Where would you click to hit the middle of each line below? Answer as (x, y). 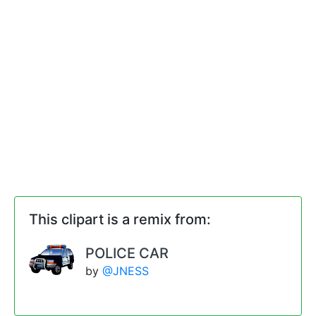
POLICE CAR (127, 253)
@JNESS (126, 271)
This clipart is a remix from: (120, 219)
